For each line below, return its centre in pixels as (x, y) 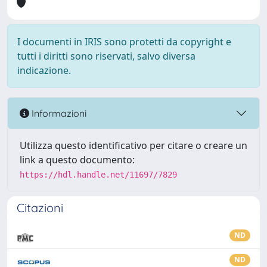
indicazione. (44, 70)
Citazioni (40, 208)
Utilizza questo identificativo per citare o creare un (133, 145)
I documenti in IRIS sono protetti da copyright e (124, 42)
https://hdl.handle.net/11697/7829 (98, 175)
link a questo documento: (77, 160)
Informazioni (58, 113)
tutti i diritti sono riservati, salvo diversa (106, 56)
